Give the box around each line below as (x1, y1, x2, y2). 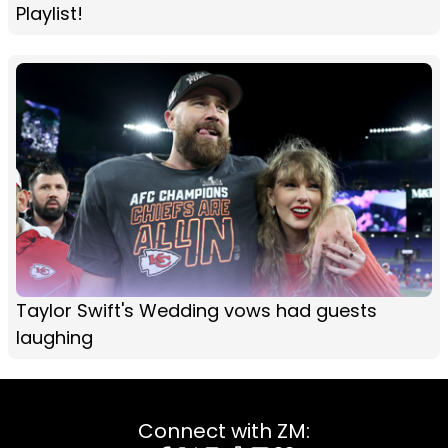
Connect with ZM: (138, 417, 310, 446)
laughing (16, 325, 93, 351)
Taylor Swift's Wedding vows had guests (16, 298, 377, 324)
